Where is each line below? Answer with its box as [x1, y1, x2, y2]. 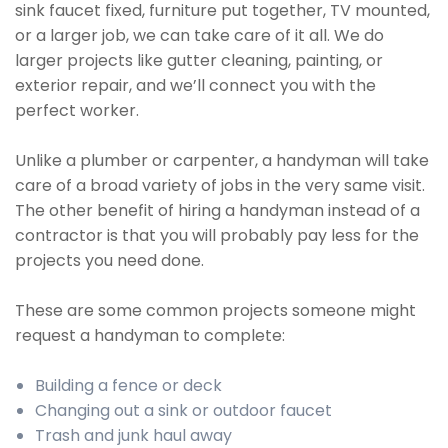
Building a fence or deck [35, 374, 222, 397]
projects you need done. [15, 249, 204, 272]
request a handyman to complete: [15, 324, 285, 347]
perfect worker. [15, 99, 139, 122]
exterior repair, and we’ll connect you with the [15, 74, 376, 97]
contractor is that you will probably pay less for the [15, 224, 419, 247]
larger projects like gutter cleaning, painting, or [15, 49, 383, 72]
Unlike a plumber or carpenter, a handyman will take [15, 149, 429, 172]
